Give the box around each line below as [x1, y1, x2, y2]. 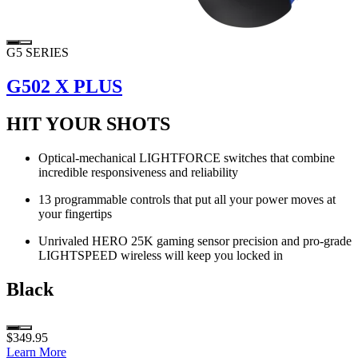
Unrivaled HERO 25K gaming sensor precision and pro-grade [38, 233, 352, 248]
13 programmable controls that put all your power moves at [38, 192, 336, 206]
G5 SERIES [6, 46, 69, 60]
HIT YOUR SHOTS [6, 113, 170, 134]
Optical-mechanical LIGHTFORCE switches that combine [38, 150, 335, 165]
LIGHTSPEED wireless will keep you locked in [38, 248, 283, 262]
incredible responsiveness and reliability [38, 165, 238, 179]
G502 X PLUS [6, 75, 122, 97]
